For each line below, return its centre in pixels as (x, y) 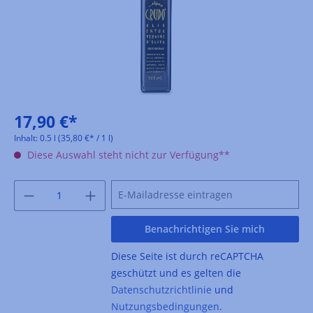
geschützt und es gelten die (176, 272)
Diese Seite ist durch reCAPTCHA (187, 256)
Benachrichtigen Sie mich (205, 228)
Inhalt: (27, 138)
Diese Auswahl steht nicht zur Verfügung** (127, 154)
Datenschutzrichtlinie (161, 289)
